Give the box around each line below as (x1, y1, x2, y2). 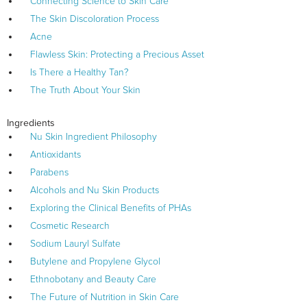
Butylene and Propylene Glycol (30, 256, 160, 268)
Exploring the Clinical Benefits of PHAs (30, 202, 191, 214)
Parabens (30, 167, 69, 179)
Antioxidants (30, 149, 81, 161)
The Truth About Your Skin (30, 84, 140, 97)
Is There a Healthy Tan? (30, 66, 129, 79)
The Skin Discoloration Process (30, 13, 159, 25)
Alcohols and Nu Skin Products (30, 184, 159, 197)
